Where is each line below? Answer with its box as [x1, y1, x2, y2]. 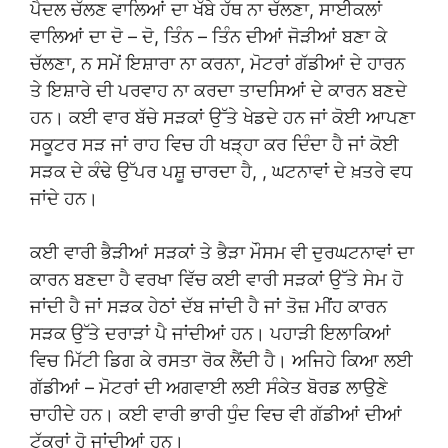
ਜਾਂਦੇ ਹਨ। [30, 187, 98, 209]
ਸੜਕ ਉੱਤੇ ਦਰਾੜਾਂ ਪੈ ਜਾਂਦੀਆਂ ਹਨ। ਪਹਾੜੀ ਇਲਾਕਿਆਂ [30, 322, 391, 344]
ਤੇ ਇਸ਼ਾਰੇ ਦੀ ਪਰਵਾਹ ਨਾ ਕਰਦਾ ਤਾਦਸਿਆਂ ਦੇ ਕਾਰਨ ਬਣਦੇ [30, 79, 407, 101]
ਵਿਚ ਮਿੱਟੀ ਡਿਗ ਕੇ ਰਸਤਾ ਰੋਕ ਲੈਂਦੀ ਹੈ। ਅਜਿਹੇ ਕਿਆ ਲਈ [30, 349, 413, 371]
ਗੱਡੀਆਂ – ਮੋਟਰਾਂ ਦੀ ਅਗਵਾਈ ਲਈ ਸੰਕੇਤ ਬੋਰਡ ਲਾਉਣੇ [30, 376, 388, 398]
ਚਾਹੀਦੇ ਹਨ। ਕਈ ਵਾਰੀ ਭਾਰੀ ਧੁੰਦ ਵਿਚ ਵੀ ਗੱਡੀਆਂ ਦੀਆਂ [30, 403, 402, 425]
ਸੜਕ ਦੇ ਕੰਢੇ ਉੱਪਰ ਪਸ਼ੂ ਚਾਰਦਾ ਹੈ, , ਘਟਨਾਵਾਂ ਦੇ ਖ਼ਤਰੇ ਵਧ [30, 160, 412, 182]
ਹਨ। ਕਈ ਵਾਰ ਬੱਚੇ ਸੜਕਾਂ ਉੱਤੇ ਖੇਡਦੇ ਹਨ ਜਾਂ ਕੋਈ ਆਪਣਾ [30, 106, 415, 128]
